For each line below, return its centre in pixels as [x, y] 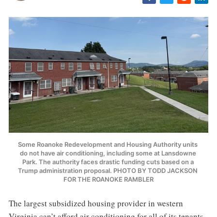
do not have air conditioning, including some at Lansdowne [108, 153]
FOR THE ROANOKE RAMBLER [108, 179]
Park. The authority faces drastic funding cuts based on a [108, 162]
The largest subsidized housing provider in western [96, 203]
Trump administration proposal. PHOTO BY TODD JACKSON [108, 171]
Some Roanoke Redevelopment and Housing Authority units [108, 145]
